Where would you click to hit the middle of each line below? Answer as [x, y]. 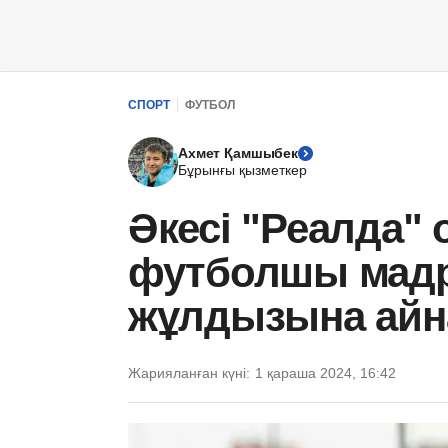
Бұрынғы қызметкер [242, 170]
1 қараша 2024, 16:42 [325, 373]
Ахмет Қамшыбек [238, 153]
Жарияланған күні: [189, 373]
